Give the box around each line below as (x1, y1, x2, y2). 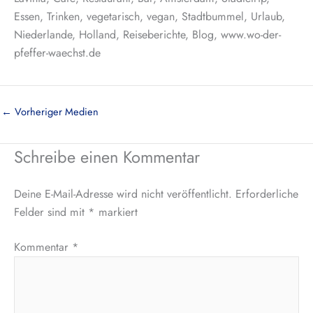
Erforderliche (235, 185, 298, 202)
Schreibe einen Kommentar (14, 145, 200, 169)
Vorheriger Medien (12, 103, 99, 119)
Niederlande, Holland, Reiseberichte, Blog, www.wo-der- (14, 27, 281, 43)
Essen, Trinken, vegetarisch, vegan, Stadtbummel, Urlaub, (14, 8, 285, 25)
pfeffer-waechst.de (14, 45, 101, 61)
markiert (95, 203, 138, 220)
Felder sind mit (14, 203, 88, 220)
